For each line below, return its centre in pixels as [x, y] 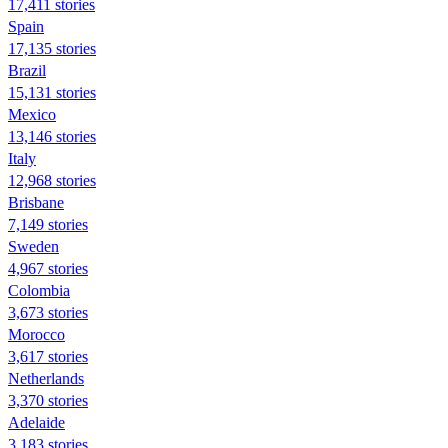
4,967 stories [48, 268]
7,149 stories [48, 224]
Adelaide [36, 422]
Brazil [27, 70]
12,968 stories [52, 180]
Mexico [32, 114]
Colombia [39, 290]
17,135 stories [52, 48]
